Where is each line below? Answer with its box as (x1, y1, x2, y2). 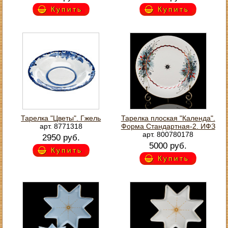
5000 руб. (149, 140, 187, 151)
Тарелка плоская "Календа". (121, 113, 215, 122)
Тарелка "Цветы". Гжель (21, 113, 101, 122)
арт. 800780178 (142, 130, 194, 138)
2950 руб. (42, 132, 80, 142)
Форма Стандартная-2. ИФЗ (121, 122, 215, 130)
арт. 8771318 (39, 122, 82, 130)
